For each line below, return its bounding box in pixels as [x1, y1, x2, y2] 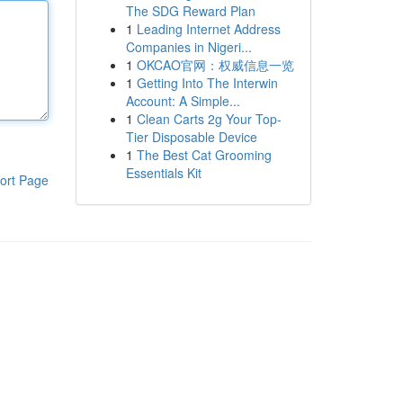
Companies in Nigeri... [125, 38, 252, 56]
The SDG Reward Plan [125, 2, 255, 20]
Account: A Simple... [125, 92, 240, 110]
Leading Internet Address [136, 20, 281, 38]
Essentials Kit [125, 164, 201, 182]
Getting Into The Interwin [136, 74, 278, 92]
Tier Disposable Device [125, 128, 257, 146]
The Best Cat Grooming [136, 146, 272, 164]
